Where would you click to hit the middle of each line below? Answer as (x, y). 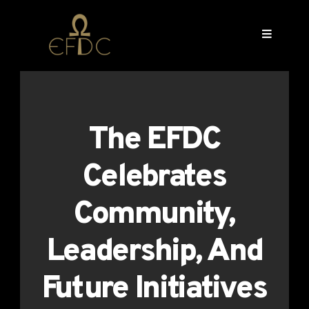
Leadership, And (154, 252)
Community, (154, 215)
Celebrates (154, 178)
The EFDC (154, 141)
